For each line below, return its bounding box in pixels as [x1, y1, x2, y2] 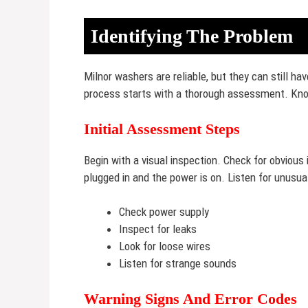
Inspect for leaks [119, 222, 197, 236]
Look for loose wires [119, 239, 210, 253]
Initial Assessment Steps [84, 120, 240, 137]
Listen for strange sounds [119, 256, 236, 270]
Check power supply [119, 205, 209, 219]
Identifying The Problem [91, 25, 293, 47]
